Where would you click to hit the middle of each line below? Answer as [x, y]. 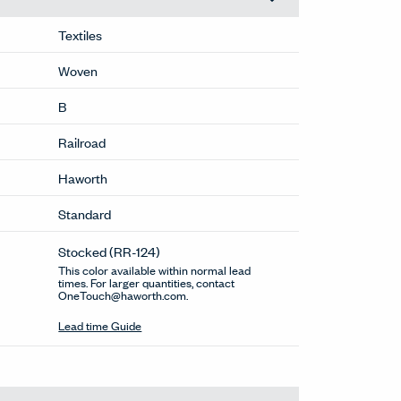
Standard [85, 213]
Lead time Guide [100, 325]
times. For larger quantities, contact [147, 282]
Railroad [82, 141]
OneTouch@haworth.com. [124, 295]
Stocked [83, 251]
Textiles [81, 34]
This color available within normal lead [155, 270]
